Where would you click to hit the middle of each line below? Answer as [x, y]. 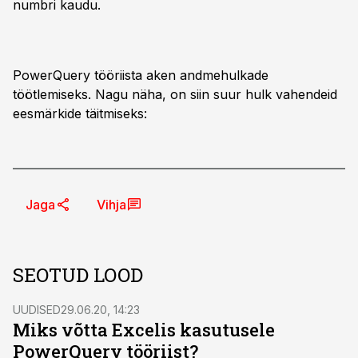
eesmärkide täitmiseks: [80, 113]
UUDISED [37, 310]
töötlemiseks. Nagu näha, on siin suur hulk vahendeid [175, 94]
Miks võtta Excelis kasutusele [144, 330]
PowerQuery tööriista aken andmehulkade [141, 75]
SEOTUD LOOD [78, 275]
